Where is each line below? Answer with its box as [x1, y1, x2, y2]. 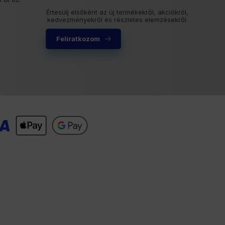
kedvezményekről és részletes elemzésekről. [47, 16, 188, 24]
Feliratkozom [56, 35, 100, 43]
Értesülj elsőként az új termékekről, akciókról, [46, 8, 188, 16]
